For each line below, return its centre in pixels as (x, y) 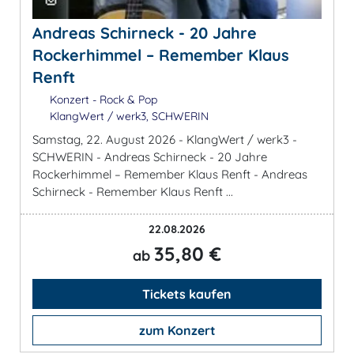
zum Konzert (177, 331)
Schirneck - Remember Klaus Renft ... (133, 192)
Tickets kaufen (185, 294)
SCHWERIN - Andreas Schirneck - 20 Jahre (150, 157)
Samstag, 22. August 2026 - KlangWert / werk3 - (165, 140)
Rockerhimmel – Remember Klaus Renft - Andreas (170, 175)
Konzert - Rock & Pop (102, 100)
